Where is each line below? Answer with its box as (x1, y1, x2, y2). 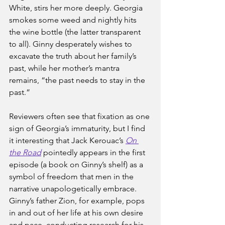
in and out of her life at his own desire (9, 207, 145, 217)
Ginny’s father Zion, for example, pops (9, 195, 147, 205)
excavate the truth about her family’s (9, 51, 139, 61)
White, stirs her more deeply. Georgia (9, 3, 145, 13)
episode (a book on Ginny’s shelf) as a (9, 159, 145, 169)
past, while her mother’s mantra (9, 63, 122, 73)
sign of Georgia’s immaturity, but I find (9, 123, 147, 133)
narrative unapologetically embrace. (9, 183, 139, 193)
